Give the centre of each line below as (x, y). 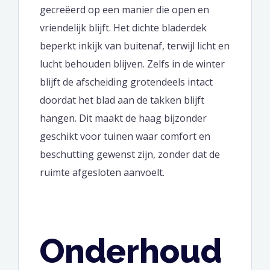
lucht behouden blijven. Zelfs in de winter (132, 64)
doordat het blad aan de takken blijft (122, 100)
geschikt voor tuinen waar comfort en (125, 137)
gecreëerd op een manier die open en (124, 10)
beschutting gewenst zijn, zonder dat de (130, 155)
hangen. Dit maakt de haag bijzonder (123, 118)
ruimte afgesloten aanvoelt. (102, 173)
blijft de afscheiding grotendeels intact (126, 82)
